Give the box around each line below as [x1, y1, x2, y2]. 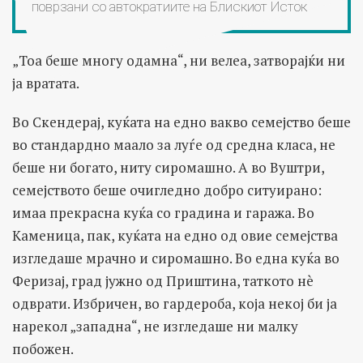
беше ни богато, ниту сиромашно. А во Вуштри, [12, 157, 324, 177]
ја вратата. [12, 73, 79, 92]
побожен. [12, 339, 74, 358]
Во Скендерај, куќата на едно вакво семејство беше [12, 112, 351, 131]
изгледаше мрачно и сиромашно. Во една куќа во [12, 248, 340, 267]
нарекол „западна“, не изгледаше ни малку [12, 316, 298, 335]
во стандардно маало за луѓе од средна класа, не [12, 135, 335, 154]
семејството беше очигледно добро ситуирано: [12, 180, 322, 199]
